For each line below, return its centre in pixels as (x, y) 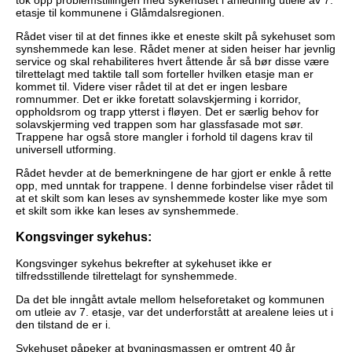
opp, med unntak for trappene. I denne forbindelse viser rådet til (174, 185)
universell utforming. (66, 149)
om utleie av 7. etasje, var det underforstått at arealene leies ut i (174, 312)
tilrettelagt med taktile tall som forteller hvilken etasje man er (165, 73)
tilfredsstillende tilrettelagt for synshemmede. (126, 276)
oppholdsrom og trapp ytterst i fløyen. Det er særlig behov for (167, 111)
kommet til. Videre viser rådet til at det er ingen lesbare (152, 86)
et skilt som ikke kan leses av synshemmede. (127, 210)
